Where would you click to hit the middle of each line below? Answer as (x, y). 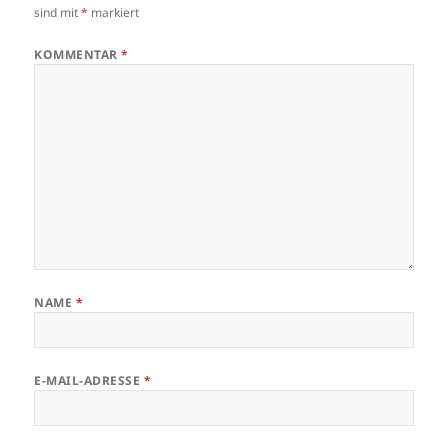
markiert (114, 12)
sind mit (58, 12)
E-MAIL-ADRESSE (89, 380)
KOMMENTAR (78, 54)
